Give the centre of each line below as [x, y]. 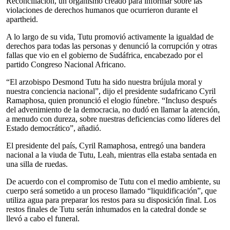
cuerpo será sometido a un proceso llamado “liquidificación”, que [111, 191]
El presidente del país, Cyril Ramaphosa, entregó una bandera [106, 146]
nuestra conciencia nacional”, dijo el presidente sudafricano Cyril [111, 91]
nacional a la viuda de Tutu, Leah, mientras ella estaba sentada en [111, 155]
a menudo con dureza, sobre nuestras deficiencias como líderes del [113, 119]
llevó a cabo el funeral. [43, 218]
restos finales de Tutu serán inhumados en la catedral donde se [106, 209]
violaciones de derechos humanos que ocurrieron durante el [102, 10]
